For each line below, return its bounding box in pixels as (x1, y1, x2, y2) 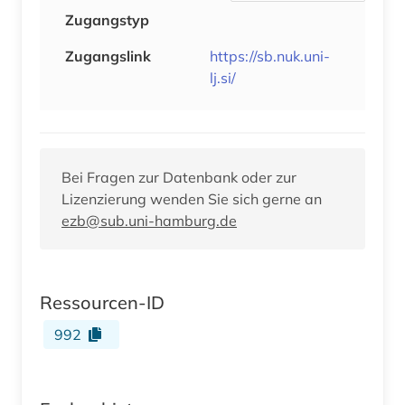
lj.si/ (210, 68, 236, 87)
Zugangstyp (65, 10, 149, 29)
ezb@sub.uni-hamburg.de (61, 211, 237, 230)
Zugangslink (65, 46, 151, 65)
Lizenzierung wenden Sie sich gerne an (61, 189, 322, 208)
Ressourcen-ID (40, 290, 165, 314)
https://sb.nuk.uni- (210, 46, 330, 65)
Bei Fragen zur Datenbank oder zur (61, 167, 297, 186)
